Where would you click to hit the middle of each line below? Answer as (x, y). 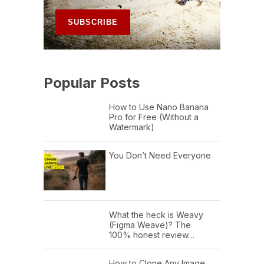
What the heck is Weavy (156, 215)
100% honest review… (152, 235)
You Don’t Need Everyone (160, 155)
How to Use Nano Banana (159, 107)
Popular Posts (92, 82)
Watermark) (132, 127)
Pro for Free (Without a (154, 117)
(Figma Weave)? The (150, 225)
